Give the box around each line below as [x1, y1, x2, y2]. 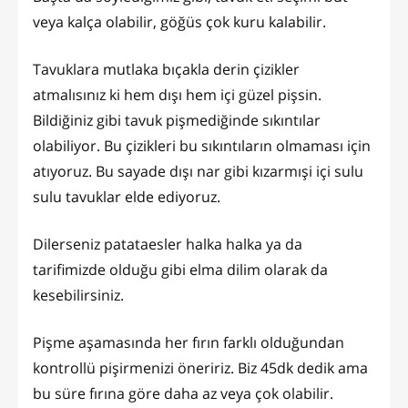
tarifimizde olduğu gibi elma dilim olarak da [33, 259, 328, 280]
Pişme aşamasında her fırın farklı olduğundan [33, 331, 344, 352]
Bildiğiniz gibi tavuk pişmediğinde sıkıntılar [33, 109, 321, 130]
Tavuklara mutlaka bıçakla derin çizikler [33, 58, 300, 79]
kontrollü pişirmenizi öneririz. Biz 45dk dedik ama [33, 357, 368, 378]
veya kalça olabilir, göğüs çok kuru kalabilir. [33, 11, 326, 32]
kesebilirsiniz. [33, 284, 124, 305]
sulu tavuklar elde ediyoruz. [33, 186, 220, 207]
